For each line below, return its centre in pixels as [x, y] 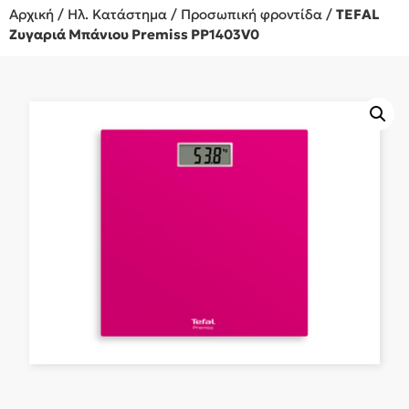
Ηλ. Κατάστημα [117, 14]
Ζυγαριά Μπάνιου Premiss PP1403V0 [134, 34]
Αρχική [31, 14]
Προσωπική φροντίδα [252, 14]
